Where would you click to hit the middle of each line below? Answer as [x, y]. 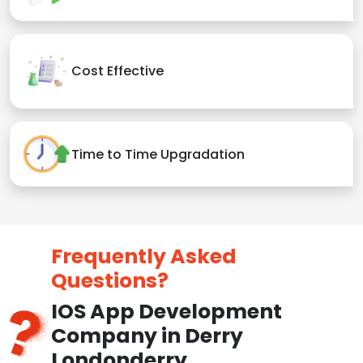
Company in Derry [147, 336]
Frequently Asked [143, 257]
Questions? [109, 281]
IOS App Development [166, 312]
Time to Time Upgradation [158, 154]
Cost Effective [117, 71]
